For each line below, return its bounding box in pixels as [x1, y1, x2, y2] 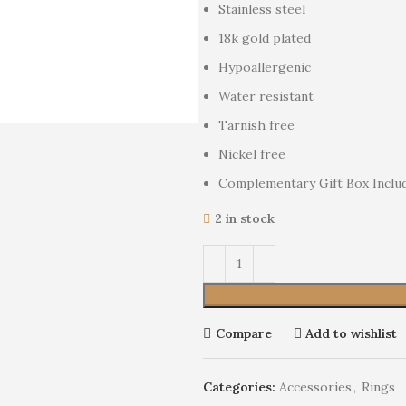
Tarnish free [218, 117, 295, 133]
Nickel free [218, 146, 285, 162]
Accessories [279, 379, 352, 395]
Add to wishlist [305, 324, 398, 342]
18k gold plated [218, 30, 311, 46]
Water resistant [218, 88, 314, 104]
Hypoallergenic [218, 59, 311, 75]
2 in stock [215, 210, 275, 227]
